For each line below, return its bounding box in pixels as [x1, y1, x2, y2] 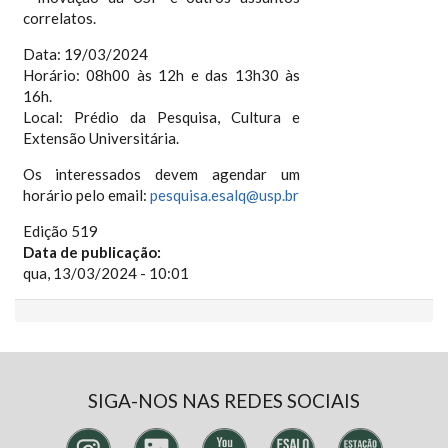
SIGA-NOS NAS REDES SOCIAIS [88, 389, 360, 412]
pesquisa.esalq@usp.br [149, 186, 299, 204]
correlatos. [22, 9, 96, 27]
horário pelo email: [22, 186, 150, 204]
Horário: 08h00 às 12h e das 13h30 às [22, 66, 301, 84]
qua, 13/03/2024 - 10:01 [22, 264, 189, 282]
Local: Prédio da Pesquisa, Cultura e [22, 108, 301, 126]
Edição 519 [22, 222, 98, 240]
